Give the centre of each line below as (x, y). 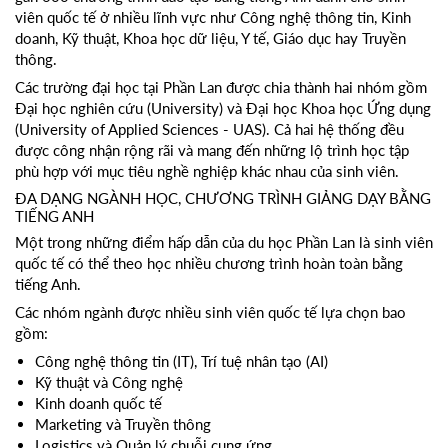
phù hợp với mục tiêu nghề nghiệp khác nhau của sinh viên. (207, 170)
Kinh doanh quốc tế (98, 402)
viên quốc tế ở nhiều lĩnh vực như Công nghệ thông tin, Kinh (213, 16)
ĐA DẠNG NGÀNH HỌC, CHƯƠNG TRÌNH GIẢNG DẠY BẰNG (223, 197)
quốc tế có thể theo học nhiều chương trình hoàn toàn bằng (209, 262)
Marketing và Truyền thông (123, 423)
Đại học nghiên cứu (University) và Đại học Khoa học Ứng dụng (223, 107)
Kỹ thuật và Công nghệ (109, 381)
